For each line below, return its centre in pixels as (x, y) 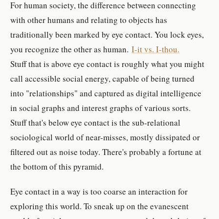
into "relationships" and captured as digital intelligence (106, 93)
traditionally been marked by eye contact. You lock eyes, (107, 35)
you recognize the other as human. (71, 49)
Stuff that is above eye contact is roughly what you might (108, 64)
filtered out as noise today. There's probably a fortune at (106, 152)
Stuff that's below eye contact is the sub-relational (96, 123)
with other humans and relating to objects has (89, 20)
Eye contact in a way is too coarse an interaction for (99, 191)
